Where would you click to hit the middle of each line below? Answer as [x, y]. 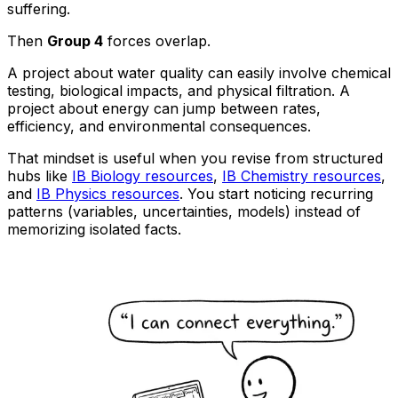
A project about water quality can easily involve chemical [199, 73]
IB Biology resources [143, 176]
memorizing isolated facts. [94, 230]
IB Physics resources [108, 194]
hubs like [40, 176]
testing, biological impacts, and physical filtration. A [179, 91]
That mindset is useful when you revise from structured [195, 159]
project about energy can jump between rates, [164, 109]
